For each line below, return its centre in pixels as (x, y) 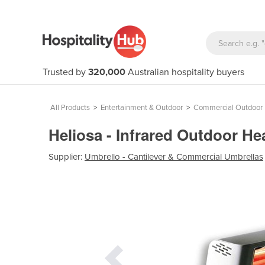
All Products (70, 108)
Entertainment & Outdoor (142, 108)
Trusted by (65, 72)
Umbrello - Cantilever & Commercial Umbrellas (174, 156)
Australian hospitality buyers (185, 72)
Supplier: (67, 156)
